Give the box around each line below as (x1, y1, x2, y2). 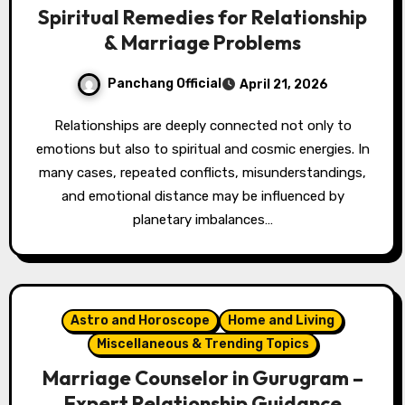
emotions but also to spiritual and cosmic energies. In (35, 140, 370, 157)
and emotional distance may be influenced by (61, 187, 344, 204)
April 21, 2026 (240, 76, 328, 92)
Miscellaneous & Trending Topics (96, 335, 309, 352)
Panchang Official (108, 75, 221, 91)
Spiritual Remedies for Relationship (38, 4, 367, 30)
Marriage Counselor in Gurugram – (42, 364, 363, 391)
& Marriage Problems (104, 29, 301, 55)
